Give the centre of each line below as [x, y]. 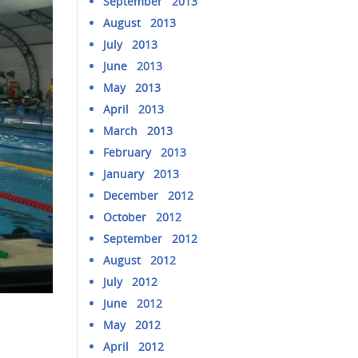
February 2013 [145, 152]
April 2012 [134, 346]
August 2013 [140, 23]
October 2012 [143, 217]
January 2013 [141, 174]
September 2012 [151, 239]
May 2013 [132, 88]
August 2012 [140, 260]
